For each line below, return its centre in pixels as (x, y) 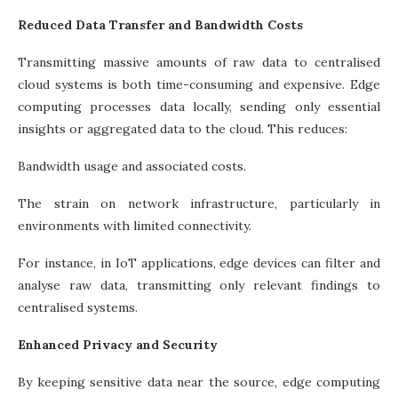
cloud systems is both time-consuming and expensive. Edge (199, 84)
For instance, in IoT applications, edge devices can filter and (199, 263)
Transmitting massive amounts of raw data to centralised (199, 62)
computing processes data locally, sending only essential (199, 106)
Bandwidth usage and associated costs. (132, 166)
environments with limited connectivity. (135, 225)
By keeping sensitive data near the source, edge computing (199, 382)
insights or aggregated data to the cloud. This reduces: (183, 128)
